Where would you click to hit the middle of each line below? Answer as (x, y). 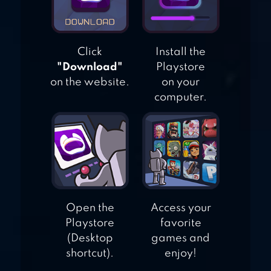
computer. (181, 98)
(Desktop (90, 239)
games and (181, 239)
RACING (136, 20)
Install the (181, 52)
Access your (181, 208)
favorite (181, 224)
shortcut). (90, 254)
